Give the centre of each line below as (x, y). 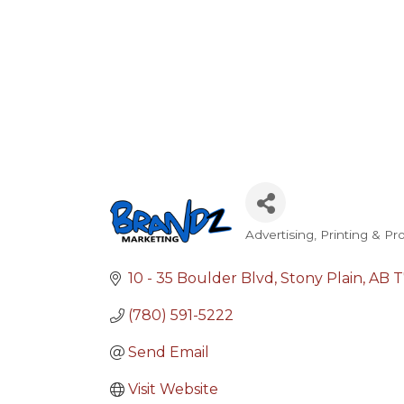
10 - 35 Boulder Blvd (201, 278)
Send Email (169, 352)
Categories (306, 248)
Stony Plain (321, 278)
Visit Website (173, 389)
